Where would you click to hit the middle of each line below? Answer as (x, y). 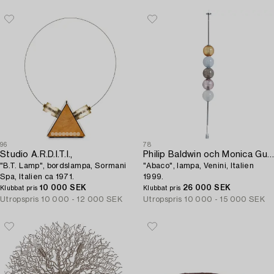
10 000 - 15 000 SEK (225, 199)
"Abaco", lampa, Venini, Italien (199, 166)
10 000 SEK (63, 188)
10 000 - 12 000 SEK (82, 199)
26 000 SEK (207, 188)
